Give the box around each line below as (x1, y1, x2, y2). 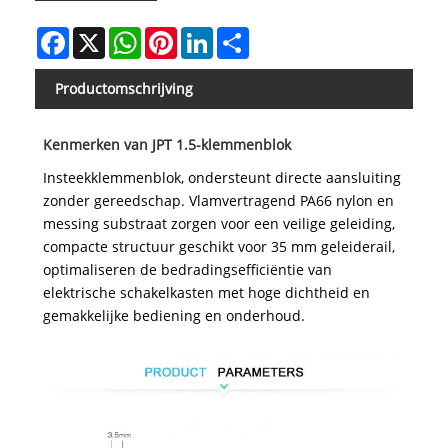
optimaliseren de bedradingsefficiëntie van (42, 260, 332, 280)
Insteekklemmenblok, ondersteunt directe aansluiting (42, 168, 401, 188)
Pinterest (177, 25, 237, 45)
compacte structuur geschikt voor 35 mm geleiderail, (42, 237, 395, 257)
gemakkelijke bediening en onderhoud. (42, 306, 305, 326)
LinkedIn (213, 25, 270, 45)
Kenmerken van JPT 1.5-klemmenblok (42, 135, 291, 155)
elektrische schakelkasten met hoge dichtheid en (42, 283, 370, 303)
